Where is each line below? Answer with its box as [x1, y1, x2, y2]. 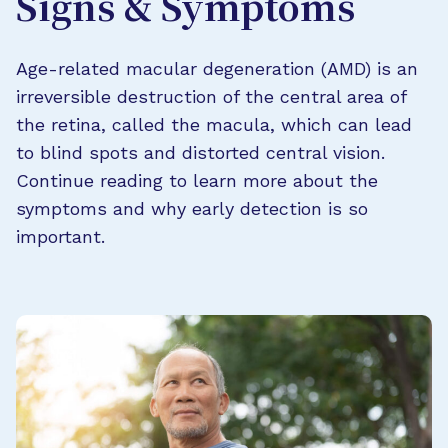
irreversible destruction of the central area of [16, 86, 406, 107]
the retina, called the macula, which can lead [16, 114, 412, 135]
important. [16, 226, 105, 247]
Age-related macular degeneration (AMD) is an [16, 58, 418, 79]
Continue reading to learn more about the [16, 170, 378, 191]
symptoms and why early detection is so [16, 198, 368, 219]
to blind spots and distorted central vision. [16, 142, 385, 163]
